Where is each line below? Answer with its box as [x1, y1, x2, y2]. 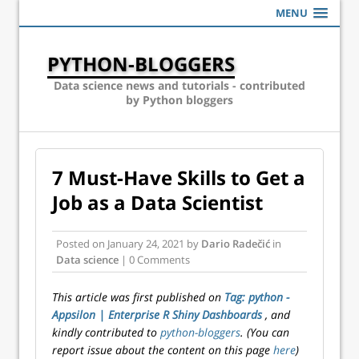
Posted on [56, 236, 107, 251]
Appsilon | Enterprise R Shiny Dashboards [52, 307, 265, 322]
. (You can [240, 325, 289, 340]
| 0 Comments [119, 252, 190, 267]
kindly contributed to [52, 325, 160, 340]
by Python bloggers [126, 92, 233, 107]
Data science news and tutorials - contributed [54, 78, 305, 93]
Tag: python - [224, 289, 289, 305]
